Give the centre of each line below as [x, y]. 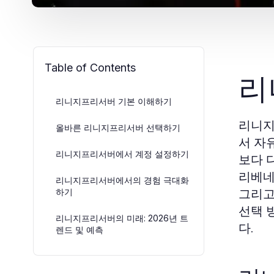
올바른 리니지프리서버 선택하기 [118, 128]
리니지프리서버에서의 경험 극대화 [122, 180]
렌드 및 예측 [80, 230]
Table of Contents [90, 68]
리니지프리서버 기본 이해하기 [114, 101]
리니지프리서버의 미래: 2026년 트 [122, 218]
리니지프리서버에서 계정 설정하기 [122, 154]
